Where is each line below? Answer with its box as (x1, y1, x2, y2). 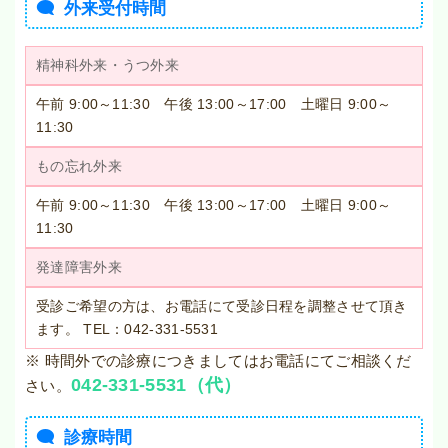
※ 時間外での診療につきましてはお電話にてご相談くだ (25, 352, 412, 370)
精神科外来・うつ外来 (36, 57, 179, 74)
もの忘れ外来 (36, 158, 122, 175)
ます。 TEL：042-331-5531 (36, 321, 218, 338)
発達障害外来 (36, 259, 122, 276)
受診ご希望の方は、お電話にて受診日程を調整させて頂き (36, 298, 408, 315)
